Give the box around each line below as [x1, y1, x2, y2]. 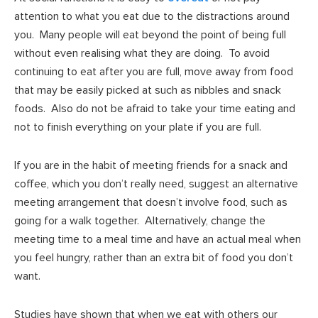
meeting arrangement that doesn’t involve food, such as [14, 194, 287, 209]
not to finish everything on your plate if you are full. [14, 119, 261, 134]
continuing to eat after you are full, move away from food [14, 64, 293, 79]
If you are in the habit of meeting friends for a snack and [14, 158, 287, 172]
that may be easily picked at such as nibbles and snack [14, 82, 281, 97]
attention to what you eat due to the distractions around [14, 9, 290, 23]
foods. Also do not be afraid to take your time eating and [14, 101, 295, 116]
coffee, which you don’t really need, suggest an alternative [14, 176, 298, 191]
